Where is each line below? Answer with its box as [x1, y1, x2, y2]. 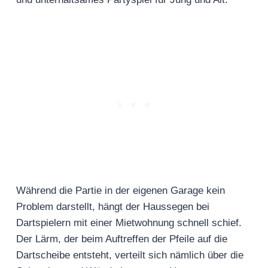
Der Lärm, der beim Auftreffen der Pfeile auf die [16, 233, 227, 245]
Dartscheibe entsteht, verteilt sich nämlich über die [16, 249, 243, 261]
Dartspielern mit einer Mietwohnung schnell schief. [16, 217, 242, 229]
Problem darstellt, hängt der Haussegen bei [16, 201, 209, 213]
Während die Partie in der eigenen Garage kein [16, 185, 225, 197]
